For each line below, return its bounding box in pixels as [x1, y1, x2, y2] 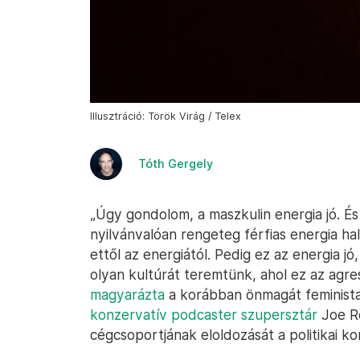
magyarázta [90, 286, 165, 303]
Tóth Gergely [138, 157, 213, 170]
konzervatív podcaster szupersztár [90, 306, 317, 323]
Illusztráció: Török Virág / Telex [90, 110, 241, 122]
